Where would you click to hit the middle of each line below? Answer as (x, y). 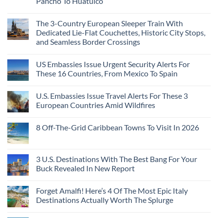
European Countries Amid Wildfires (96, 105)
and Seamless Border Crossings (88, 42)
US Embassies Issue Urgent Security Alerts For (113, 64)
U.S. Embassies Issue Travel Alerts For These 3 (112, 96)
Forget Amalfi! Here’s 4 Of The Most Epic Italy (112, 191)
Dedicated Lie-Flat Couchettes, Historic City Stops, (121, 33)
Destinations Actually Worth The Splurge (105, 200)
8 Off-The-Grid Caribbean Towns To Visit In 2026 (118, 127)
